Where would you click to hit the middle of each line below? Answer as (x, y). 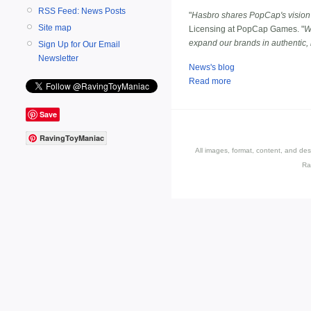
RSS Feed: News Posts (82, 11)
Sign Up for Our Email (79, 44)
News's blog (212, 67)
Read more (210, 81)
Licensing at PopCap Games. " (246, 30)
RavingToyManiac (72, 138)
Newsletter (58, 58)
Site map (55, 27)
